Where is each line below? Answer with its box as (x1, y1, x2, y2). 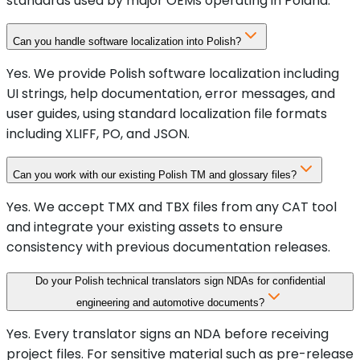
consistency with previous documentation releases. (6, 238, 330, 257)
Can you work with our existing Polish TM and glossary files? (13, 169, 297, 182)
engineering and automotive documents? (76, 297, 264, 309)
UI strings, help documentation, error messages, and (6, 84, 335, 104)
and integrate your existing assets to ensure (6, 218, 283, 237)
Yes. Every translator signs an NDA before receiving (6, 325, 329, 344)
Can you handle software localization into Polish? (13, 35, 241, 48)
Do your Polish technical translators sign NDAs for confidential (35, 275, 325, 288)
